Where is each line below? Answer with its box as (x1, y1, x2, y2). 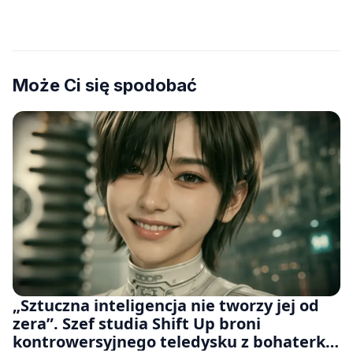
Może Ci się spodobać (13, 74, 197, 95)
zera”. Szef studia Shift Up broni (13, 312, 261, 334)
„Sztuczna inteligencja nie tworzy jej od (13, 294, 319, 316)
